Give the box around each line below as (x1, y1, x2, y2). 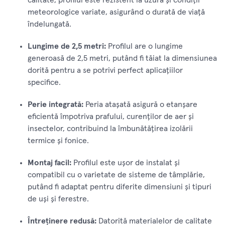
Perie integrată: (28, 100, 83, 108)
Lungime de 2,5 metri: (28, 42, 106, 50)
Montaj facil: (28, 158, 71, 167)
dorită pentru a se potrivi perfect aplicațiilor (28, 66, 183, 74)
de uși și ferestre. (28, 194, 89, 203)
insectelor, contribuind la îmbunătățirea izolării (28, 124, 193, 133)
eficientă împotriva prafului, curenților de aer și (28, 112, 194, 121)
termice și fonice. (28, 136, 89, 145)
